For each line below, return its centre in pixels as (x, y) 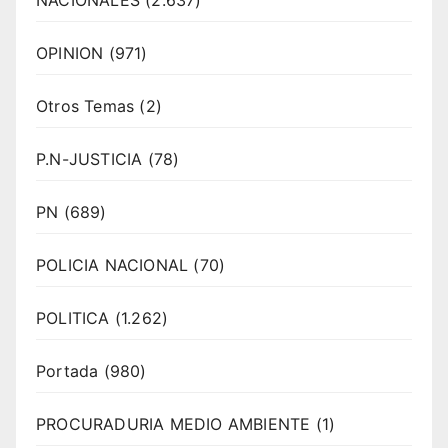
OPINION (70, 53)
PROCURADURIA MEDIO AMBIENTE (173, 424)
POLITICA (73, 318)
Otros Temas (85, 106)
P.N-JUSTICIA (89, 159)
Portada (67, 371)
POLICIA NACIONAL (112, 265)
